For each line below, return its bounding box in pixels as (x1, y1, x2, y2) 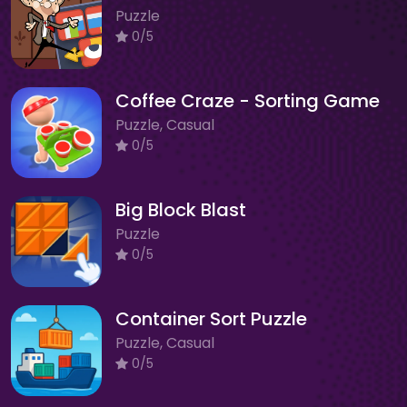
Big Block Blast (115, 196, 246, 223)
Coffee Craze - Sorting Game (115, 87, 380, 114)
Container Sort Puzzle (115, 305, 307, 332)
